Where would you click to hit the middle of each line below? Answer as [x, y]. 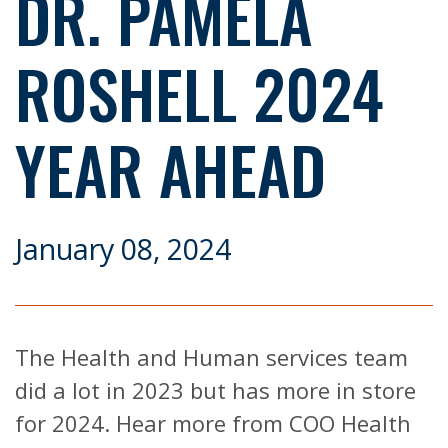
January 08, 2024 [123, 249]
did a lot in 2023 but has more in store [215, 390]
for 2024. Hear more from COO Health [213, 423]
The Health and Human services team [211, 357]
